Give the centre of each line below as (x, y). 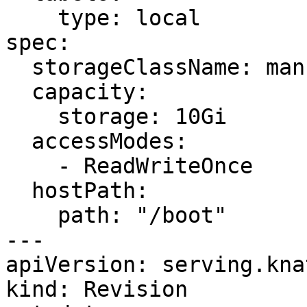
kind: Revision (97, 289)
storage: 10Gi (32, 116)
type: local (32, 18)
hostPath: (19, 191)
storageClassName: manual (19, 67)
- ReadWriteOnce (32, 166)
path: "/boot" (32, 215)
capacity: (19, 92)
